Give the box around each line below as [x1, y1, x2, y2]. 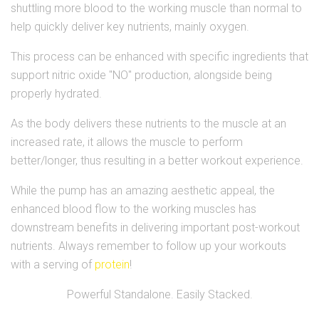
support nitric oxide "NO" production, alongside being [11, 68, 272, 82]
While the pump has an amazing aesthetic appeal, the [11, 183, 275, 197]
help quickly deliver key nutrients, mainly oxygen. [11, 19, 249, 33]
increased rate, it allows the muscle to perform [11, 135, 243, 149]
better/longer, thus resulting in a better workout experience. [11, 153, 303, 167]
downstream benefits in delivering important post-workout [11, 220, 300, 234]
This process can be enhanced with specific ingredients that [11, 49, 308, 63]
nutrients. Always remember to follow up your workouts [11, 239, 286, 253]
